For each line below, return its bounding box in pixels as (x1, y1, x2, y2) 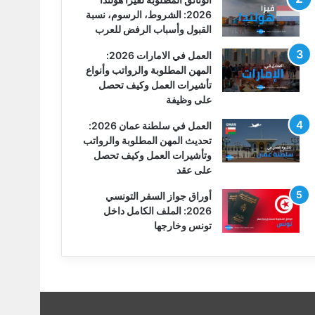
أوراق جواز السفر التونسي (105, 190, 212, 202)
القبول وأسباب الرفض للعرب (94, 23, 212, 35)
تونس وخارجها (153, 219, 212, 231)
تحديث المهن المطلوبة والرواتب (82, 134, 212, 146)
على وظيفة (165, 94, 212, 105)
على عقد (176, 164, 212, 176)
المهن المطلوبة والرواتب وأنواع (85, 64, 212, 76)
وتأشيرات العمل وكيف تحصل (93, 149, 212, 161)
